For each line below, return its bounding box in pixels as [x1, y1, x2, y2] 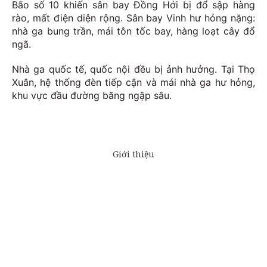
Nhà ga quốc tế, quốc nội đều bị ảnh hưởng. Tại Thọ [12, 63, 255, 76]
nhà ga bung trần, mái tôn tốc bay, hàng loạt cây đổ [12, 25, 255, 38]
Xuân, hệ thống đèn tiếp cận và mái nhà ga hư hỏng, [12, 76, 255, 89]
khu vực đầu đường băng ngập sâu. [12, 89, 172, 102]
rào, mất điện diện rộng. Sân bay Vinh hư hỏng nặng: [12, 12, 255, 24]
